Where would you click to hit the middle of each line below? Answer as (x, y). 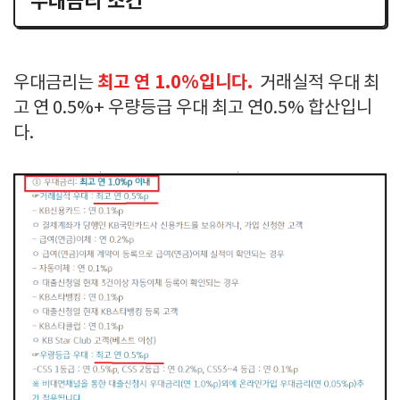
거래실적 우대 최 (316, 83)
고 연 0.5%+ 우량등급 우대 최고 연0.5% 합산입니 (193, 108)
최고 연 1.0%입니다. (175, 83)
